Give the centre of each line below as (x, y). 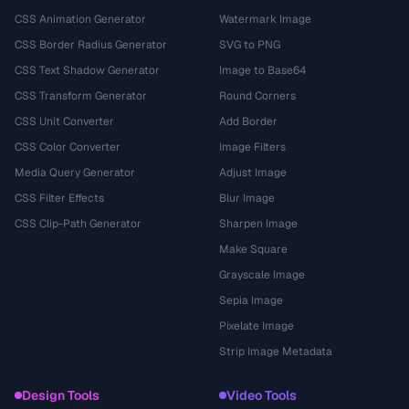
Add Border (248, 121)
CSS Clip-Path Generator (78, 224)
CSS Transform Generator (81, 96)
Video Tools (262, 395)
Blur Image (247, 198)
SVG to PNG (250, 45)
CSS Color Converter (68, 147)
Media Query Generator (75, 173)
